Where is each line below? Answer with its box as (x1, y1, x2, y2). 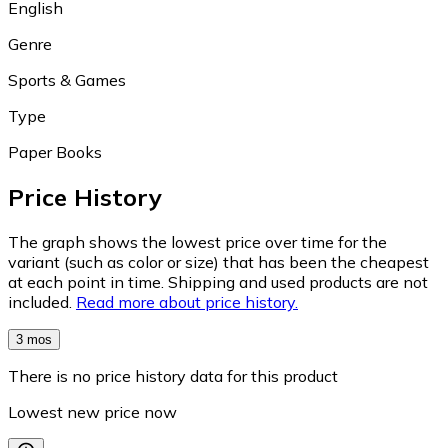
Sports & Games (8, 69, 126, 90)
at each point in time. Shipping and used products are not (8, 271, 428, 292)
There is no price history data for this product (8, 365, 338, 386)
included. (8, 291, 72, 312)
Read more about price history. (76, 291, 298, 312)
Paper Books (8, 141, 102, 162)
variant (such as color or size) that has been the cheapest (8, 251, 429, 272)
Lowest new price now (8, 401, 177, 422)
